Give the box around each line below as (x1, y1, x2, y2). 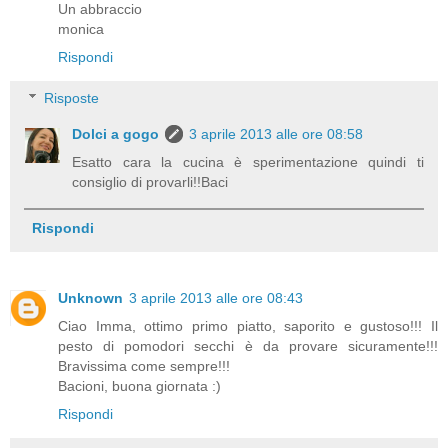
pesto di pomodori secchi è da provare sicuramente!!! (58, 337, 438, 354)
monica (58, 20, 104, 37)
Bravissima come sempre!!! (58, 357, 230, 374)
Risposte (44, 90, 100, 107)
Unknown (58, 289, 123, 306)
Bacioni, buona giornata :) (58, 377, 221, 394)
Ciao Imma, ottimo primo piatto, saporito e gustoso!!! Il (58, 317, 438, 334)
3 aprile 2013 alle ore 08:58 (189, 126, 364, 143)
